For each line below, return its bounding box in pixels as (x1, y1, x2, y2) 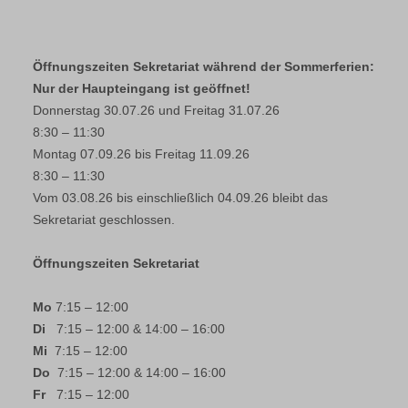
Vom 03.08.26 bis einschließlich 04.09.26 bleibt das (32, 190, 328, 205)
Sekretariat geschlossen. (32, 212, 175, 227)
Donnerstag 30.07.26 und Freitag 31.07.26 (32, 103, 280, 117)
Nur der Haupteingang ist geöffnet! (32, 81, 250, 96)
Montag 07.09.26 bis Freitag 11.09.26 (32, 147, 250, 161)
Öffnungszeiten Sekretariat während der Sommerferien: (32, 59, 374, 74)
